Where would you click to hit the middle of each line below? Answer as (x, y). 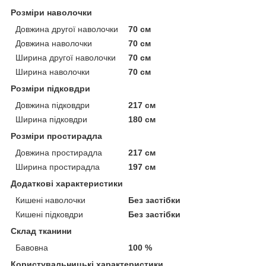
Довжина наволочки (54, 44)
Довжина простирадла (59, 153)
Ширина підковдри (51, 120)
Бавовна (32, 248)
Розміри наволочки (51, 13)
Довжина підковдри (53, 105)
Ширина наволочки (53, 72)
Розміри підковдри (50, 89)
